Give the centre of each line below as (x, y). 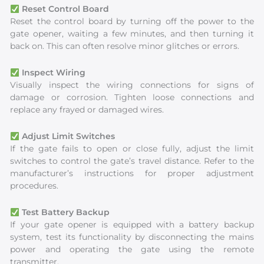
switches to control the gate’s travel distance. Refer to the (132, 161)
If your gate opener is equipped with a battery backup (132, 225)
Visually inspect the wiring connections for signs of (132, 85)
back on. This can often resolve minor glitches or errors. (125, 46)
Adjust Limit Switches (67, 136)
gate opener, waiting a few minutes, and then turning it (132, 34)
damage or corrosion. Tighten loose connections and (132, 98)
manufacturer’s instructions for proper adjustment (132, 174)
